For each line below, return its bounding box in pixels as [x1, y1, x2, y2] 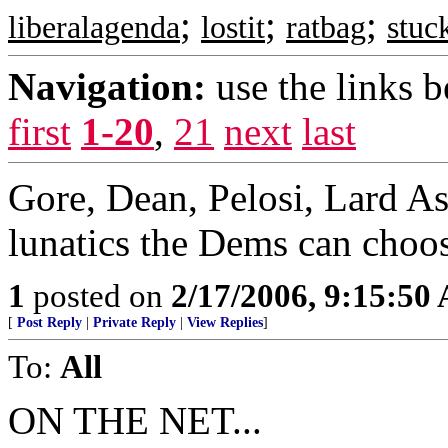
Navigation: [8, 65, 206, 108]
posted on [25, 277, 171, 314]
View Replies [187, 315, 263, 330]
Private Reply [93, 315, 176, 330]
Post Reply [17, 315, 82, 330]
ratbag [286, 10, 366, 45]
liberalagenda [8, 10, 180, 45]
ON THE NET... [8, 399, 262, 442]
